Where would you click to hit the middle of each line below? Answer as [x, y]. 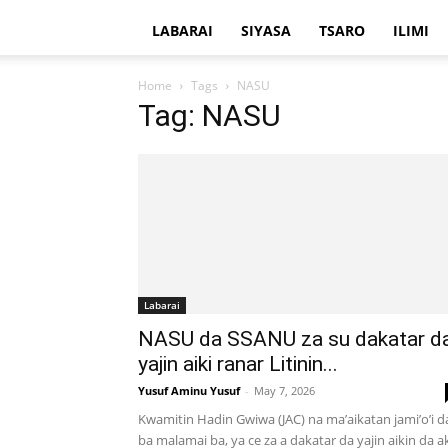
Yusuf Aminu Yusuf [189, 390]
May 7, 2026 [284, 390]
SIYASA [266, 30]
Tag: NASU [209, 115]
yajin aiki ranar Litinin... [238, 364]
